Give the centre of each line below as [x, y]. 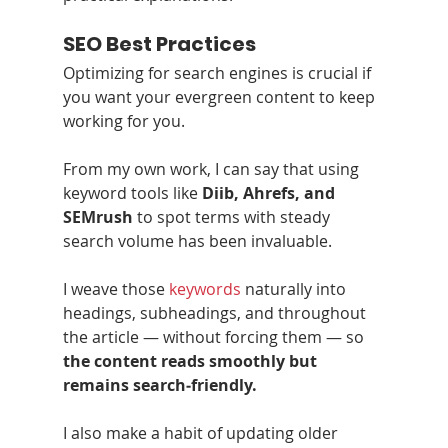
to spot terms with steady [233, 216]
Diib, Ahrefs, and [270, 192]
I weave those [115, 288]
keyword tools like [132, 192]
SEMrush [97, 216]
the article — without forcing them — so [215, 336]
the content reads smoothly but [191, 360]
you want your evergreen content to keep [220, 96]
